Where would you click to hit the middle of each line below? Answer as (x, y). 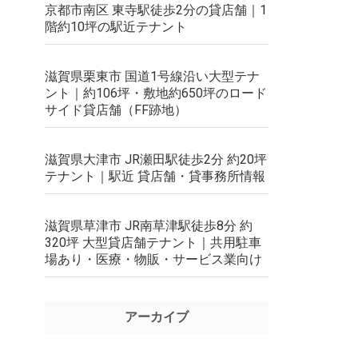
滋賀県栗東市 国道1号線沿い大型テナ (152, 76)
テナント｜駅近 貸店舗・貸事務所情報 (155, 176)
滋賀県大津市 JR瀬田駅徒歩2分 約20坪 (156, 159)
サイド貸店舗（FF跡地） (116, 110)
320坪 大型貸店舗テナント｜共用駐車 (153, 243)
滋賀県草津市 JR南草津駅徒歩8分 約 (149, 226)
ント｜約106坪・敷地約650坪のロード (156, 93)
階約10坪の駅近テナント (116, 27)
